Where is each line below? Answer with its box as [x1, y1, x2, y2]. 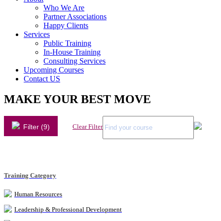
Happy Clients [43, 21, 88, 30]
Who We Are [43, 3, 84, 12]
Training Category [4, 172, 56, 180]
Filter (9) [41, 123, 50, 131]
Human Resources [14, 190, 62, 198]
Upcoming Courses [24, 65, 84, 74]
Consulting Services [43, 56, 106, 65]
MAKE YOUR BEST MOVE [4, 93, 151, 106]
